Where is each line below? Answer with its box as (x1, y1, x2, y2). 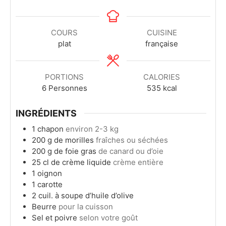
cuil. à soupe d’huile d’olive (38, 190, 134, 200)
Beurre (32, 201, 56, 211)
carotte (37, 179, 63, 189)
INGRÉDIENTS (16, 107, 77, 119)
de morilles (54, 135, 94, 145)
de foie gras (54, 146, 96, 156)
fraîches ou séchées (96, 135, 168, 145)
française (145, 39, 178, 48)
